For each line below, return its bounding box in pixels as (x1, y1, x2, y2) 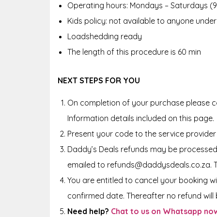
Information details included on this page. (67, 113, 214, 123)
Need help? (67, 206, 109, 216)
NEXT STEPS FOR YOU (58, 75, 140, 85)
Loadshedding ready (67, 31, 142, 41)
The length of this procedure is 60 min (67, 46, 201, 57)
